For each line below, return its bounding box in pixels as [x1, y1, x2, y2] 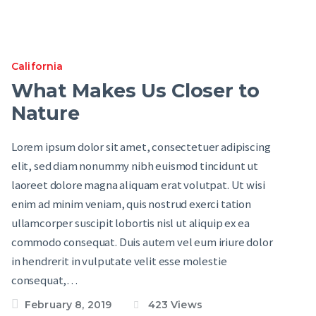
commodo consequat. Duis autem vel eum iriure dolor [11, 234, 273, 250]
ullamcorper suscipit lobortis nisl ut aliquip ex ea [11, 215, 250, 231]
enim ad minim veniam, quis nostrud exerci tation [11, 196, 251, 212]
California [11, 60, 63, 73]
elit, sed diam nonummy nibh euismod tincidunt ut [11, 158, 258, 174]
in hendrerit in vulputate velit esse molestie [11, 253, 227, 269]
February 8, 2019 [25, 298, 112, 312]
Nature [11, 101, 80, 125]
